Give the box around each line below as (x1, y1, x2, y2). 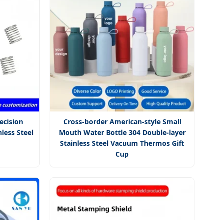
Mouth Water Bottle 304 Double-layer (58, 128, 186, 137)
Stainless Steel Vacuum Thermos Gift (60, 138, 184, 148)
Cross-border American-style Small (63, 117, 181, 127)
